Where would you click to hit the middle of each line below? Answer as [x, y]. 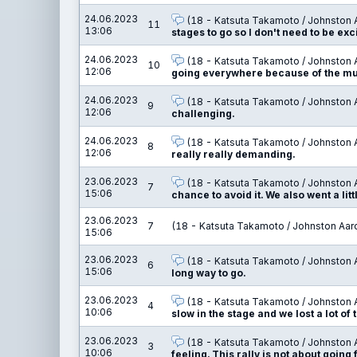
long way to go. [208, 273]
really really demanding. [233, 154]
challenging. [203, 114]
